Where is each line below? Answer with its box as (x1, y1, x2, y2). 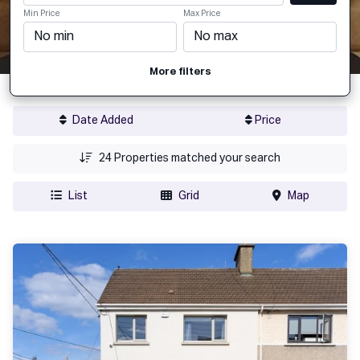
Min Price (23, 10, 60, 18)
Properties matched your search (112, 153, 280, 164)
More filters (149, 67, 211, 77)
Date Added (70, 115, 134, 126)
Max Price (183, 10, 221, 18)
